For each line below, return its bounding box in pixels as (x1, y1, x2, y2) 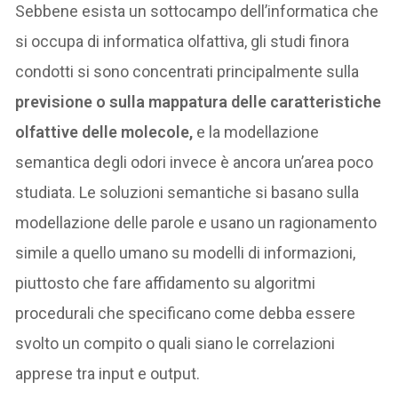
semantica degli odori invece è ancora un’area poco (15, 152, 374, 171)
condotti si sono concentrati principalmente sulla (15, 61, 360, 81)
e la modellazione (193, 122, 320, 141)
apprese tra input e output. (15, 363, 201, 383)
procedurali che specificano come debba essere (15, 303, 356, 322)
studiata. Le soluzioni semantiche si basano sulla (15, 182, 360, 202)
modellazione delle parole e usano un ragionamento (15, 212, 378, 232)
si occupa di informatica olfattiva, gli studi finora (15, 31, 350, 51)
